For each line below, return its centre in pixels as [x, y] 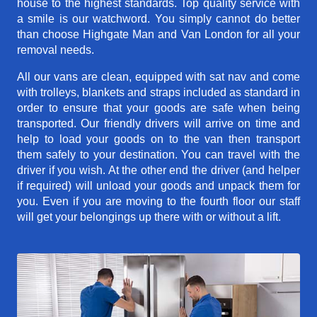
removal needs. [56, 50]
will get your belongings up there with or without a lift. [149, 217]
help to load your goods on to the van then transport [158, 139]
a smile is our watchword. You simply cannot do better [158, 19]
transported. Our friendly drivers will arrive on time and [158, 124]
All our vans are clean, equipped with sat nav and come [158, 77]
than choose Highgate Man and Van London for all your [158, 35]
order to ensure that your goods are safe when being [158, 108]
